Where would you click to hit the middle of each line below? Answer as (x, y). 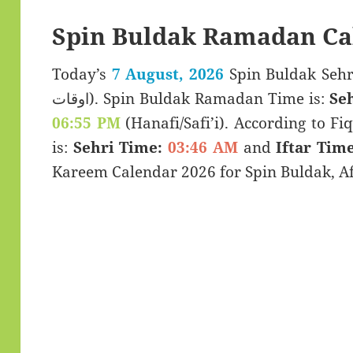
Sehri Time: (118, 148)
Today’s (82, 74)
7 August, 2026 (167, 74)
